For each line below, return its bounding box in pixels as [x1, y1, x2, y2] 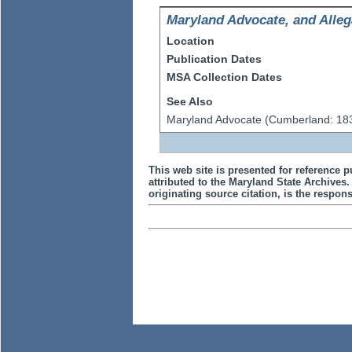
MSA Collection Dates [167, 71, 283, 84]
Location [167, 35, 215, 48]
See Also [167, 95, 214, 108]
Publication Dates [167, 53, 262, 66]
